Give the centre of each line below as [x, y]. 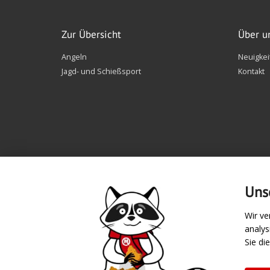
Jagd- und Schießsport [101, 72]
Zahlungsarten [93, 239]
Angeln [74, 57]
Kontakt [251, 72]
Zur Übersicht [91, 35]
